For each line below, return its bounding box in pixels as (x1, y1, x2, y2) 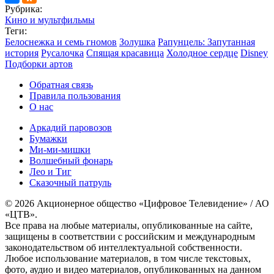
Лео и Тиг (29, 166, 72, 177)
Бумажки (29, 133, 67, 144)
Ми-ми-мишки (29, 144, 91, 155)
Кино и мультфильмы (5, 14, 95, 25)
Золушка (119, 36, 155, 47)
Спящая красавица (86, 47, 164, 58)
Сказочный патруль (29, 177, 111, 188)
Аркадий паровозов (29, 122, 112, 133)
